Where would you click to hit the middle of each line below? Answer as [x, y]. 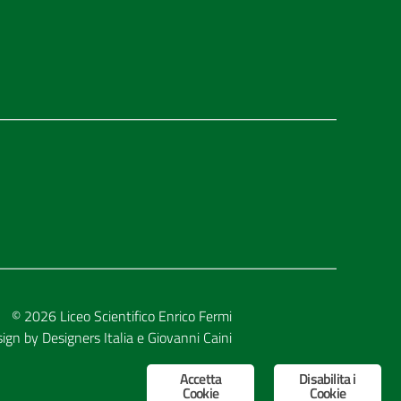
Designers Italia [87, 337]
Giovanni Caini [189, 337]
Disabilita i [328, 379]
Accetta [200, 379]
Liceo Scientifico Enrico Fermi [145, 316]
